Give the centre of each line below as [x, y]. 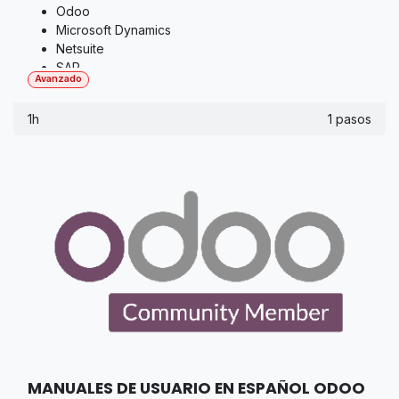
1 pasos [350, 119]
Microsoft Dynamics [114, 30]
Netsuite [80, 49]
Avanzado [58, 79]
